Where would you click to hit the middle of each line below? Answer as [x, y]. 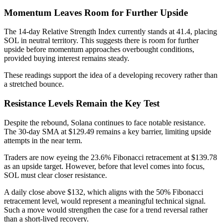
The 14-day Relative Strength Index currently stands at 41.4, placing [111, 32]
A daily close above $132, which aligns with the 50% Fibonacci [104, 192]
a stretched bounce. [34, 84]
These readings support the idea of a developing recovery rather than [111, 75]
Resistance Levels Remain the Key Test [82, 104]
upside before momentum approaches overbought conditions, [99, 50]
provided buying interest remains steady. [67, 58]
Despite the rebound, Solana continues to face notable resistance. [105, 122]
